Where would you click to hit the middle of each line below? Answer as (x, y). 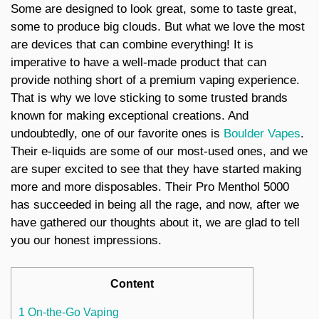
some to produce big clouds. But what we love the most (158, 26)
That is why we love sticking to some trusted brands (149, 98)
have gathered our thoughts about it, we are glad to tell (155, 222)
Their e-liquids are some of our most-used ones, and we (159, 151)
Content (132, 283)
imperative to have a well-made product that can (138, 62)
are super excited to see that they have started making (156, 169)
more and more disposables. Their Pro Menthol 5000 (150, 187)
